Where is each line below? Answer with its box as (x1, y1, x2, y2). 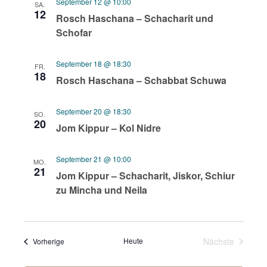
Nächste (203, 235, 235, 247)
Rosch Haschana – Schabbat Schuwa (55, 73, 226, 87)
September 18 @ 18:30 (55, 58, 131, 69)
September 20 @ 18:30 (55, 105, 131, 116)
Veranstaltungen (63, 235, 117, 246)
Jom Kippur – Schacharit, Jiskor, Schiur (55, 168, 235, 182)
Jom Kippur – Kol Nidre (55, 120, 161, 135)
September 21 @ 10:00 (55, 153, 131, 164)
